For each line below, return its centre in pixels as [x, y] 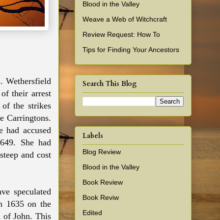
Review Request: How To [121, 34]
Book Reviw [101, 197]
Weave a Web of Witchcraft [125, 19]
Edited [92, 212]
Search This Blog [110, 84]
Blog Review [102, 151]
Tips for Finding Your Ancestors [131, 49]
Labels [93, 136]
